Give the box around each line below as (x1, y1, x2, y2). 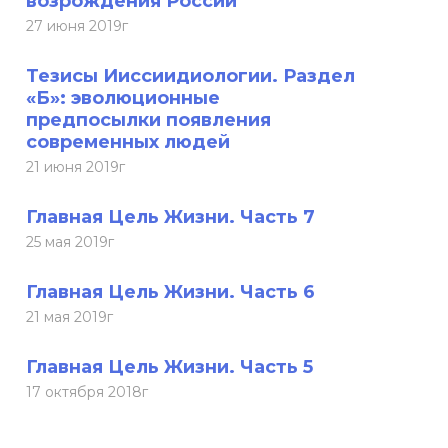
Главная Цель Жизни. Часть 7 (26, 206, 315, 228)
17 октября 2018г (26, 383, 148, 401)
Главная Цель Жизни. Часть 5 (26, 356, 313, 378)
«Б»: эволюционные (26, 87, 220, 109)
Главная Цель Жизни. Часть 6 (26, 281, 315, 303)
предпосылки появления (26, 109, 271, 131)
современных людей (26, 131, 230, 153)
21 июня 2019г (26, 158, 125, 176)
